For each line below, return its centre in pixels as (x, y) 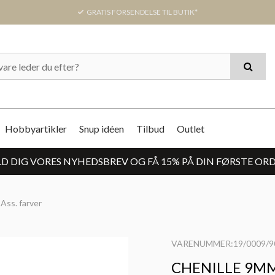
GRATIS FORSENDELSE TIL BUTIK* (141, 12)
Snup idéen (102, 128)
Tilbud (150, 128)
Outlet (191, 128)
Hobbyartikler (36, 128)
